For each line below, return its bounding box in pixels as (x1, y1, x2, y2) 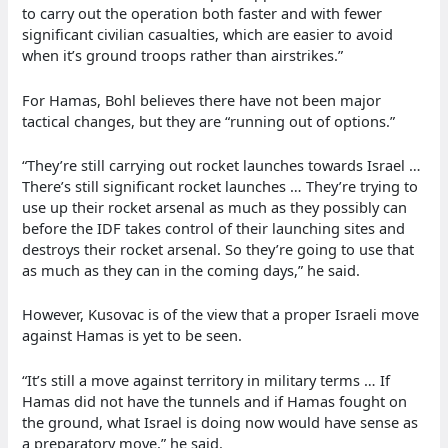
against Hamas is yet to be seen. (22, 325, 243, 346)
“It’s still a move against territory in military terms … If (22, 369, 391, 390)
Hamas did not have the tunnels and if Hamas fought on (22, 390, 408, 411)
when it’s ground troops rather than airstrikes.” (22, 45, 344, 66)
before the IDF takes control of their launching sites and (22, 217, 406, 238)
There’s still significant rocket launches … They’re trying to (22, 175, 419, 196)
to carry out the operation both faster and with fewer (22, 3, 383, 24)
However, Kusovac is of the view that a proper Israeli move (22, 304, 420, 325)
